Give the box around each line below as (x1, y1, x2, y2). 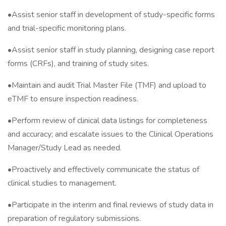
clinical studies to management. (8, 178, 117, 189)
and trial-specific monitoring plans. (8, 23, 126, 34)
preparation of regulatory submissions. (8, 213, 141, 224)
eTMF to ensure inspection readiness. (8, 93, 138, 104)
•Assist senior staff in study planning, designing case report (8, 44, 214, 55)
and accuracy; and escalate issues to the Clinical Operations (8, 129, 213, 140)
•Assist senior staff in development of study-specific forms (8, 9, 215, 20)
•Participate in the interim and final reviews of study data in (8, 199, 213, 210)
